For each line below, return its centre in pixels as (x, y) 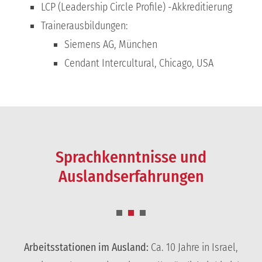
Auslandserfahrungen (131, 176)
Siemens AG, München (111, 44)
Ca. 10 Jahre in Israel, (193, 248)
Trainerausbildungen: (84, 25)
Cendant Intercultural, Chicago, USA (139, 63)
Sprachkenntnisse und (131, 157)
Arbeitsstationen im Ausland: (86, 248)
